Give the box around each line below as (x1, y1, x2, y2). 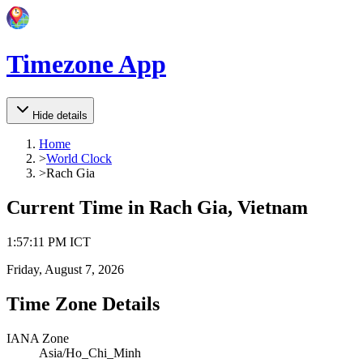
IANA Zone (6, 331, 69, 345)
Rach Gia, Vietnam (149, 196, 308, 218)
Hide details (32, 109, 88, 122)
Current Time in (6, 196, 149, 218)
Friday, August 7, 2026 (6, 262, 124, 276)
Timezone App (6, 49, 166, 79)
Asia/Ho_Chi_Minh (39, 345, 141, 360)
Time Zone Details (6, 293, 160, 314)
